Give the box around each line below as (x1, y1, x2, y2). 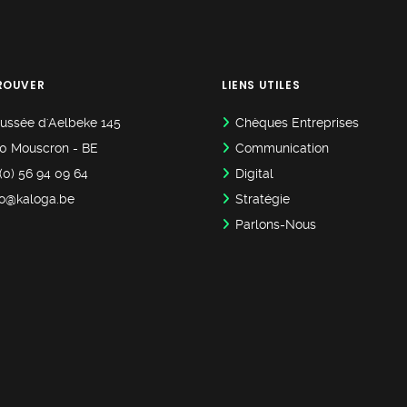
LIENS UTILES (222, 77, 301, 94)
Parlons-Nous (235, 217, 316, 233)
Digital (235, 166, 273, 182)
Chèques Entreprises (235, 115, 359, 131)
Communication (235, 141, 329, 156)
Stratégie (235, 192, 290, 207)
